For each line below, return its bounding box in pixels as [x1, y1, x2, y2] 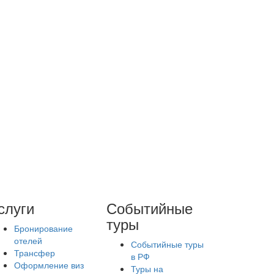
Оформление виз [13, 259, 84, 271]
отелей [13, 234, 42, 246]
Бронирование [13, 222, 73, 234]
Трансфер [13, 246, 55, 259]
